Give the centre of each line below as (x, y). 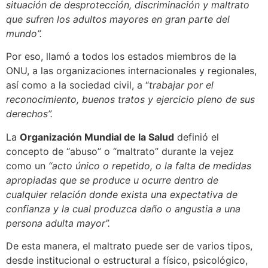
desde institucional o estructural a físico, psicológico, (127, 261)
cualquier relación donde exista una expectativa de (122, 194)
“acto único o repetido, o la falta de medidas (150, 165)
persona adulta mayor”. (58, 223)
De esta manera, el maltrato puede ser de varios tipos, (129, 246)
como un (27, 165)
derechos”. (29, 114)
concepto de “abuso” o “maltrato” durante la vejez (120, 151)
